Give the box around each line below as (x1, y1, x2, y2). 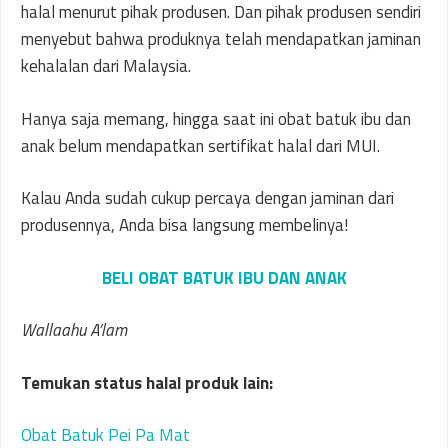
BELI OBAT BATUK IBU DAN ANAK (101, 264, 347, 291)
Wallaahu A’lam (21, 317, 127, 343)
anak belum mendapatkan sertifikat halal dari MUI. (21, 132, 380, 159)
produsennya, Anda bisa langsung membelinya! (21, 212, 348, 238)
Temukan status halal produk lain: (21, 369, 273, 396)
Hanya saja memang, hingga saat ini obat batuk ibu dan (21, 105, 411, 132)
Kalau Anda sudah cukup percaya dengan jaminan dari (21, 185, 394, 211)
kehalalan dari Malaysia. (21, 53, 191, 79)
